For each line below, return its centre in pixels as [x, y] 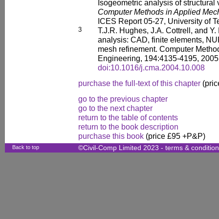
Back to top [26, 147]
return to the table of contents [128, 117]
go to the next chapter [115, 108]
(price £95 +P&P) [175, 136]
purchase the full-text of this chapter [139, 83]
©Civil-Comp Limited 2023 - [122, 148]
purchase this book [111, 136]
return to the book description [128, 127]
